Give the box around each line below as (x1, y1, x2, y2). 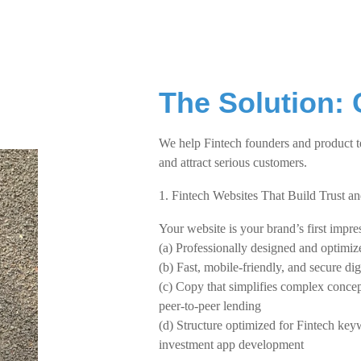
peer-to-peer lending (159, 299, 261, 313)
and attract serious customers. (159, 156, 307, 169)
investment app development (159, 338, 304, 351)
